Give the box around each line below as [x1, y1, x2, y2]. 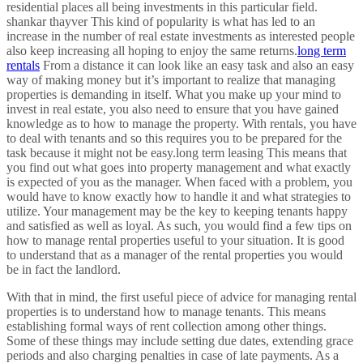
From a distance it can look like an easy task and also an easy [40, 58, 354, 73]
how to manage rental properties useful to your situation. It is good [6, 233, 344, 248]
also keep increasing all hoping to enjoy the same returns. [6, 44, 297, 58]
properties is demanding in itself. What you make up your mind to [6, 88, 341, 102]
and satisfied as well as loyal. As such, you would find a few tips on [6, 219, 352, 233]
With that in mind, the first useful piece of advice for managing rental [6, 290, 357, 305]
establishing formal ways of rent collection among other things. [6, 319, 327, 334]
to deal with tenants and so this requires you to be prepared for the [6, 131, 342, 146]
